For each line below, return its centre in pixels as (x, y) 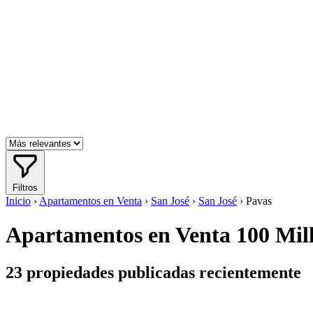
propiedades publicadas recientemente (162, 272)
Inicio (18, 201)
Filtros (25, 188)
